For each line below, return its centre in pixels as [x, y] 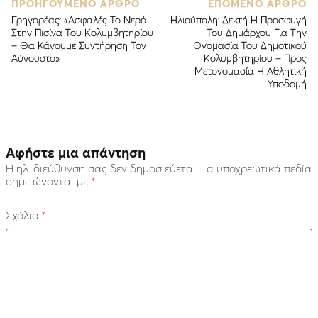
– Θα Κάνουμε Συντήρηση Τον [79, 45]
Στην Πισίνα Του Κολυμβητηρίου [82, 32]
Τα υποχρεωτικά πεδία [256, 168]
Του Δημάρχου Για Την [257, 32]
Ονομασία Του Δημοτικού [250, 45]
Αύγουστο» [35, 58]
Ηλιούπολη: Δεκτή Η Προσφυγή [238, 20]
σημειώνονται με [48, 181]
